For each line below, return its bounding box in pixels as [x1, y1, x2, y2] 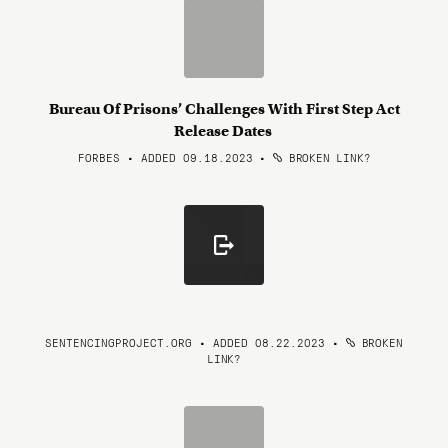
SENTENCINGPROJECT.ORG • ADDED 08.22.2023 [45, 334, 326, 350]
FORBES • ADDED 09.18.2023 [77, 149, 253, 165]
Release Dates [173, 122, 275, 140]
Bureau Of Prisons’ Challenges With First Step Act [48, 100, 400, 118]
